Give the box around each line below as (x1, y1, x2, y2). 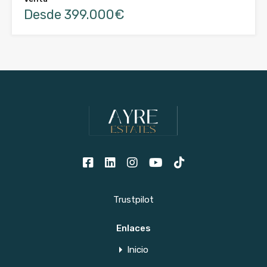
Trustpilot (113, 194, 154, 206)
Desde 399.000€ (24, 7, 125, 23)
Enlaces (116, 223, 151, 234)
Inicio (126, 244, 148, 256)
